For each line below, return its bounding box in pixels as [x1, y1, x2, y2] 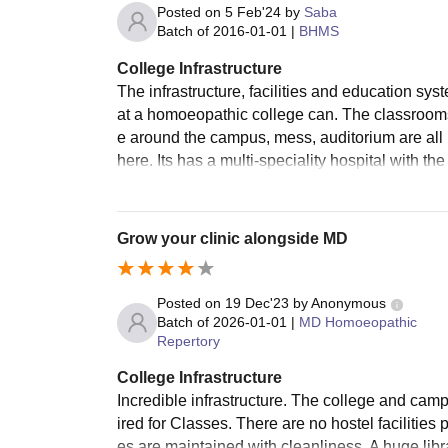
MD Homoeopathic [299, 314, 417, 331]
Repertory [157, 333, 220, 350]
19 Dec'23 [225, 295, 289, 312]
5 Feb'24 [225, 3, 281, 20]
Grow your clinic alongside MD [117, 229, 348, 247]
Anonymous [311, 295, 386, 312]
